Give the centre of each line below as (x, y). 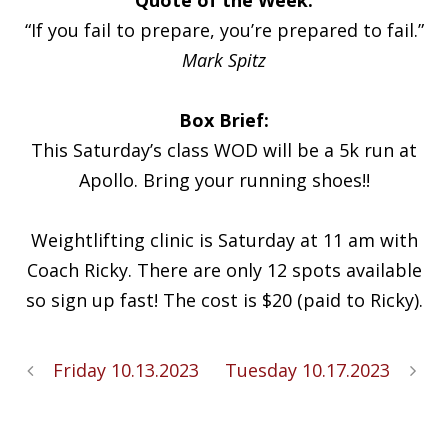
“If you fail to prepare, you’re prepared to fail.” (224, 29)
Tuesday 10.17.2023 (307, 369)
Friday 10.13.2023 (126, 369)
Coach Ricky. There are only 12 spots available (224, 269)
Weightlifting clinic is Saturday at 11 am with (224, 239)
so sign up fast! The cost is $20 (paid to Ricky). (224, 299)
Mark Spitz (224, 59)
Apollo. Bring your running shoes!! (224, 179)
